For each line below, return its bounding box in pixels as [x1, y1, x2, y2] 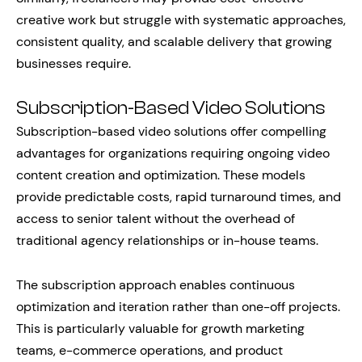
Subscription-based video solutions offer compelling [16, 122, 326, 140]
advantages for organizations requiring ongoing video [16, 144, 330, 162]
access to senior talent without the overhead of [16, 209, 295, 227]
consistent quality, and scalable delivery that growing [16, 32, 332, 50]
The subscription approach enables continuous [16, 276, 295, 293]
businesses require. [16, 54, 131, 72]
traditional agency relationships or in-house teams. [16, 231, 318, 249]
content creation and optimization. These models [16, 166, 305, 183]
